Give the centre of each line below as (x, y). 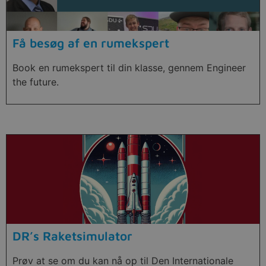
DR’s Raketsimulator (72, 235)
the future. (36, 82)
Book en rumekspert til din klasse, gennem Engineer (129, 68)
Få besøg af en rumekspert (91, 43)
